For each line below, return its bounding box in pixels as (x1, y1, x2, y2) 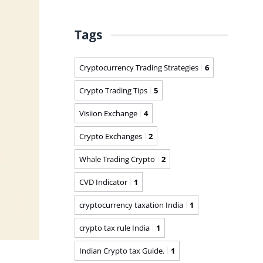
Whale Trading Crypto (79, 153, 155, 164)
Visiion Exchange (79, 107, 137, 119)
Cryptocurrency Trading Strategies (79, 62, 198, 73)
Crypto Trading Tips (79, 85, 147, 96)
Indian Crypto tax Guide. (79, 245, 164, 256)
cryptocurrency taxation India (79, 199, 183, 210)
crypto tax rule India (79, 222, 150, 233)
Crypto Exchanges (79, 130, 142, 141)
